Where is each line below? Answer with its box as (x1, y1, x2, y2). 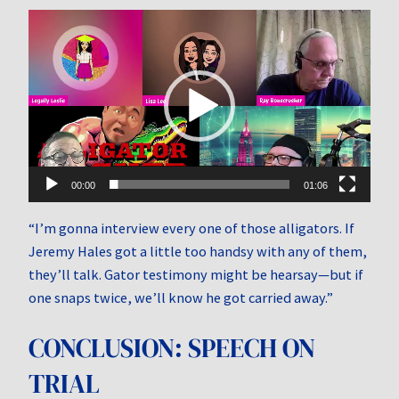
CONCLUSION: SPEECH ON (28, 330, 315, 367)
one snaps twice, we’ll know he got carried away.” (28, 289, 333, 307)
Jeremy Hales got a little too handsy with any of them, (28, 242, 367, 261)
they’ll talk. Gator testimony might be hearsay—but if (28, 265, 363, 284)
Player (28, 34, 68, 53)
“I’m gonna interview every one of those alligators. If (28, 219, 354, 238)
